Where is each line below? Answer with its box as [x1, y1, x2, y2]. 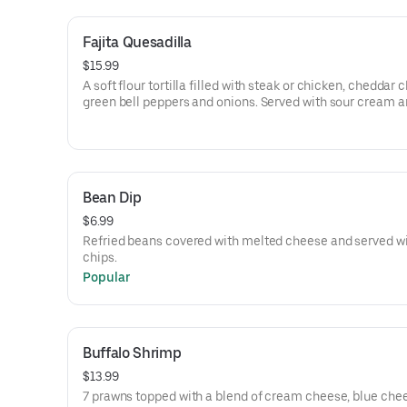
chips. [83, 250, 117, 264]
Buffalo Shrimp [83, 344, 182, 362]
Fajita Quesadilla [83, 34, 192, 51]
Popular [83, 270, 131, 284]
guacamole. [83, 111, 152, 125]
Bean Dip [83, 189, 142, 206]
